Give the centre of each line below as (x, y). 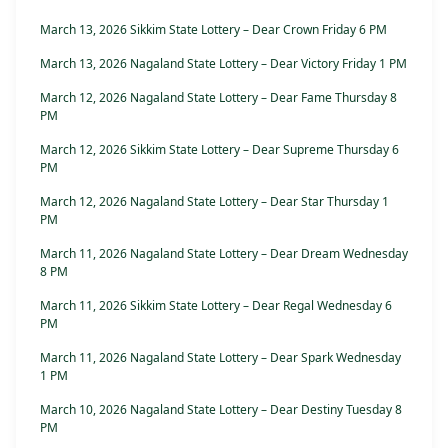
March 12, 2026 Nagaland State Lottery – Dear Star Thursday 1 (214, 201)
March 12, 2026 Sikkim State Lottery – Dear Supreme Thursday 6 (219, 149)
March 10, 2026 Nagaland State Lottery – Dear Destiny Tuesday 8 (221, 409)
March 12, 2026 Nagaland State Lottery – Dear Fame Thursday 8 (218, 97)
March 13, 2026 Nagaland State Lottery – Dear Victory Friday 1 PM (223, 63)
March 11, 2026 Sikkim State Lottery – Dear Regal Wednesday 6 (216, 305)
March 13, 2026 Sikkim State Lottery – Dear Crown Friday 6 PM (213, 29)
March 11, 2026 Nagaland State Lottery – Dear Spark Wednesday (220, 357)
